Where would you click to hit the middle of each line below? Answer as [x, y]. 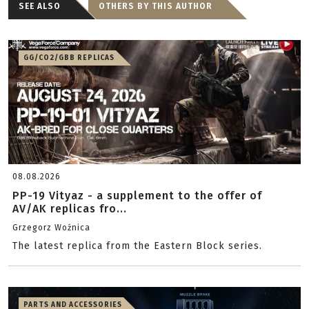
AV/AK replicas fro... [70, 209]
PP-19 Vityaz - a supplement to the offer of [137, 196]
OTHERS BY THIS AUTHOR [156, 6]
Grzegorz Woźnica [51, 228]
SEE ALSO [40, 6]
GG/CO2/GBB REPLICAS [69, 58]
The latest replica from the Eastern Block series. [137, 246]
